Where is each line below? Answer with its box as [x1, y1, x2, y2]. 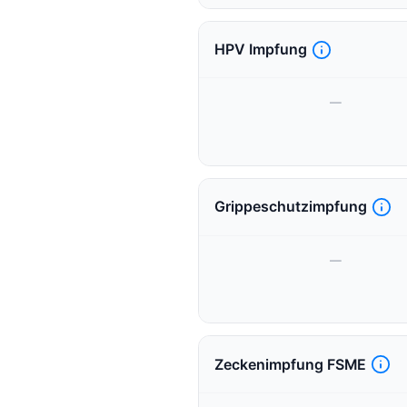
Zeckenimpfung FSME [213, 355, 366, 373]
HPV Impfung [213, 41, 307, 58]
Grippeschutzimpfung [213, 198, 367, 216]
